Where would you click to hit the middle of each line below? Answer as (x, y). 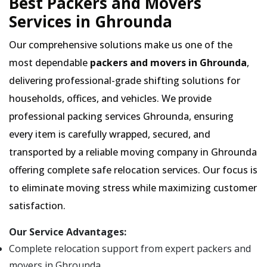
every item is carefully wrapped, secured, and (110, 134)
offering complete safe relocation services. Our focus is (133, 170)
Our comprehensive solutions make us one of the (121, 45)
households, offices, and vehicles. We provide (110, 98)
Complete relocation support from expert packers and (130, 249)
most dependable (49, 63)
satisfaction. (37, 206)
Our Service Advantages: (68, 232)
